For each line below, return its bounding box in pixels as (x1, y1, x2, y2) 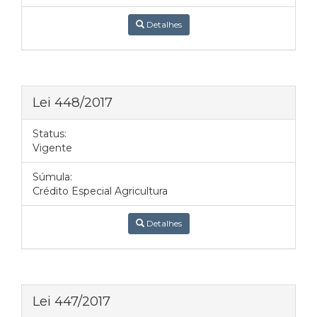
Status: (33, 127, 67, 140)
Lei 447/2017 (33, 293, 110, 309)
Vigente (33, 142, 72, 154)
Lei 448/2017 (33, 94, 113, 110)
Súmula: (33, 171, 72, 183)
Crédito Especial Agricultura (33, 185, 168, 197)
